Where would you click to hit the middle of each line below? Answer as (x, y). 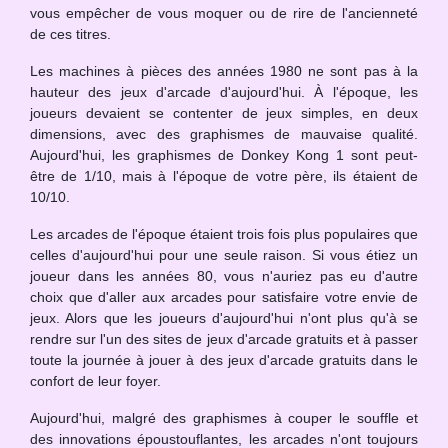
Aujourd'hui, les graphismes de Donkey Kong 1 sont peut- (224, 155)
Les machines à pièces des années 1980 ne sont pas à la (224, 71)
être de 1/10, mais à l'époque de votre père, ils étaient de (224, 176)
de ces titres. (70, 34)
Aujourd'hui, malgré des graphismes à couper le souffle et (224, 418)
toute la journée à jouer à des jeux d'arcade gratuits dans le (224, 360)
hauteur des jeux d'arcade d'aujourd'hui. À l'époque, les (224, 92)
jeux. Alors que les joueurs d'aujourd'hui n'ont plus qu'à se (224, 318)
